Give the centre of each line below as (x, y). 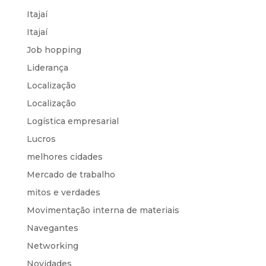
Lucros (41, 139)
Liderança (47, 67)
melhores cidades (64, 156)
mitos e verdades (63, 192)
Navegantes (52, 228)
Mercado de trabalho (71, 174)
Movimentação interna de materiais (103, 210)
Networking (52, 246)
